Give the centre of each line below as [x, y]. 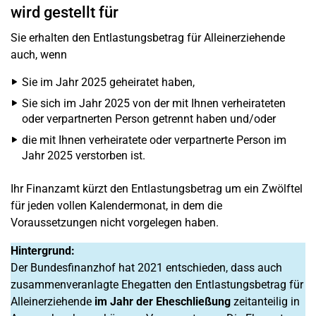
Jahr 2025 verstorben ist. [84, 156]
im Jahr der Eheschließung [163, 302]
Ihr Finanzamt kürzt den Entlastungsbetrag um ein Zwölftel [157, 189]
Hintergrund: [43, 251]
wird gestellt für [65, 12]
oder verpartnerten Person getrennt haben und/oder [149, 119]
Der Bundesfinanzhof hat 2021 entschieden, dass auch [146, 268]
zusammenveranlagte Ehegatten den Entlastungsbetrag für [157, 285]
